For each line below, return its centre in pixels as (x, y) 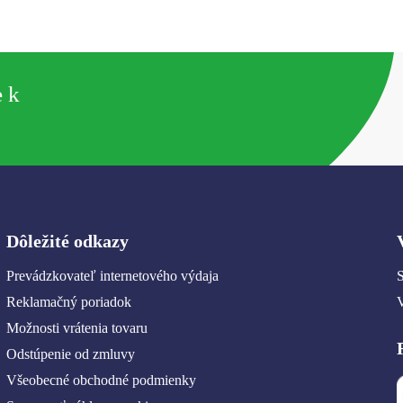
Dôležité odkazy (68, 242)
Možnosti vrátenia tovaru (77, 328)
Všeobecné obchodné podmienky (102, 381)
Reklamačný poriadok (69, 302)
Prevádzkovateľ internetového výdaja (113, 276)
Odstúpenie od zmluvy (71, 354)
